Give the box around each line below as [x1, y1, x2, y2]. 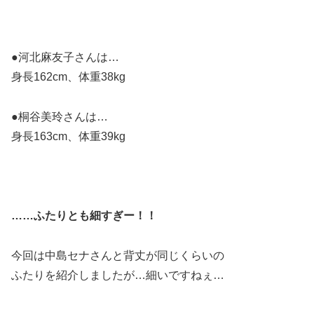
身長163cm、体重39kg [11, 130, 125, 142]
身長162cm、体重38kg [11, 70, 125, 83]
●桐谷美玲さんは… [11, 110, 108, 123]
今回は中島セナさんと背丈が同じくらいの [11, 250, 224, 262]
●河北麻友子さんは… [11, 50, 119, 63]
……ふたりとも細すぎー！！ [11, 210, 157, 222]
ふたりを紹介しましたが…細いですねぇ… [11, 269, 224, 282]
